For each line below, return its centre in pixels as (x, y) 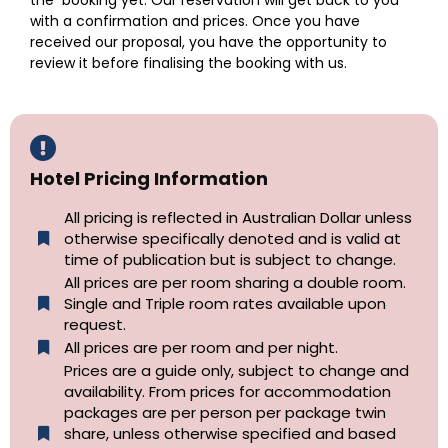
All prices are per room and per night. (200, 348)
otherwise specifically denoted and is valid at (232, 239)
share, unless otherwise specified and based (229, 434)
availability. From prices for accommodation (227, 392)
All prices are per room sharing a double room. (234, 283)
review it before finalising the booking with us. (188, 63)
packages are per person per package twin (224, 413)
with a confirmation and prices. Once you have (195, 21)
